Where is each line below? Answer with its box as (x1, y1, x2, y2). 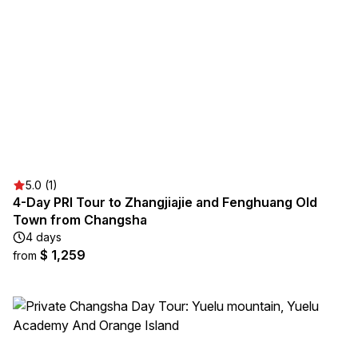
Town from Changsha (13, 212, 147, 228)
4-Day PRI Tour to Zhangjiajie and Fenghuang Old (13, 194, 317, 210)
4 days (26, 230, 62, 244)
